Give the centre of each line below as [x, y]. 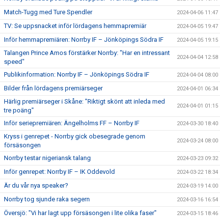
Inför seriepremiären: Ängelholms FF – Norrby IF [72, 123]
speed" [14, 61]
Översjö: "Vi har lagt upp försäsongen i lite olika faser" [80, 213]
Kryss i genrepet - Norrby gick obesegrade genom [75, 136]
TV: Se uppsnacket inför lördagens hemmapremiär [75, 26]
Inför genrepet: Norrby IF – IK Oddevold [59, 171]
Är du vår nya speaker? [36, 185]
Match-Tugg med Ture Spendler [48, 12]
